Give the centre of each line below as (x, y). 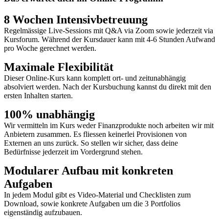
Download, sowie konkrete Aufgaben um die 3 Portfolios (92, 204)
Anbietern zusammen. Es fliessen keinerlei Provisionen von (95, 134)
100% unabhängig (49, 115)
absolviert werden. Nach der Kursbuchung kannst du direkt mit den (108, 87)
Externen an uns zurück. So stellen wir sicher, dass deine (91, 143)
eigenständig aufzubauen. (43, 213)
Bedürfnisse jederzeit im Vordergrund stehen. (73, 152)
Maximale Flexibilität (59, 67)
